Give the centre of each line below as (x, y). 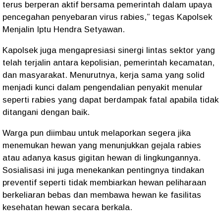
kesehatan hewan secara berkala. (67, 207)
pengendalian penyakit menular (143, 87)
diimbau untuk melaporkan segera (111, 133)
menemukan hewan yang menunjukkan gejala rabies (102, 145)
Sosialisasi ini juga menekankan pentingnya (87, 170)
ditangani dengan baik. (46, 112)
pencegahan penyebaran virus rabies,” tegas (90, 17)
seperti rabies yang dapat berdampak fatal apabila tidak (111, 100)
